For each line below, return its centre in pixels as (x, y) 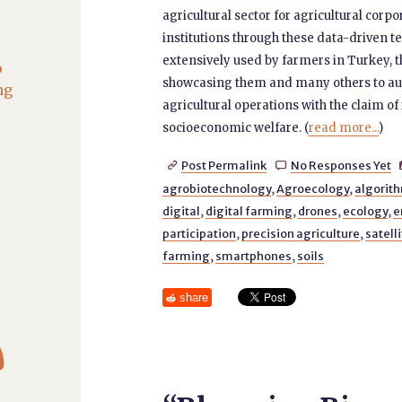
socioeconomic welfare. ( (235, 128)
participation (199, 233)
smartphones (253, 256)
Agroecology (312, 188)
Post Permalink (224, 165)
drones (317, 211)
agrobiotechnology (216, 188)
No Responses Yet (341, 165)
